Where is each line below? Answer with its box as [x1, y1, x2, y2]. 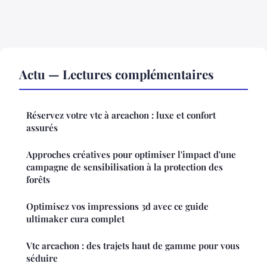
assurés [26, 122, 58, 134]
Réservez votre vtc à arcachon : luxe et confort [26, 109, 216, 122]
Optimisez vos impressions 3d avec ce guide [26, 200, 209, 213]
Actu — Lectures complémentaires [19, 66, 214, 83]
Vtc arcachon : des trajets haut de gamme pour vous [26, 240, 240, 252]
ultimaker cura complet [26, 213, 125, 225]
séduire [26, 252, 58, 265]
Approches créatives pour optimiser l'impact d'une [26, 148, 236, 161]
